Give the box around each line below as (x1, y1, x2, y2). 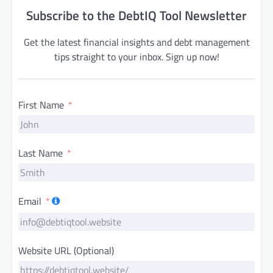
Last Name (18, 146, 63, 160)
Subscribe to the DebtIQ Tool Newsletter (26, 5, 247, 25)
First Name (18, 97, 64, 112)
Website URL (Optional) (18, 243, 114, 258)
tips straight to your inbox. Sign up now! (54, 49, 219, 64)
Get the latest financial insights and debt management (23, 35, 250, 49)
